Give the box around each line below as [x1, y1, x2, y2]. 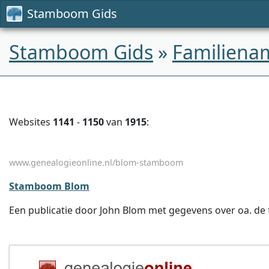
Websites [9, 115, 53, 128]
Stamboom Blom [9, 180, 89, 193]
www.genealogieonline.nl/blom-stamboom [9, 157, 183, 168]
